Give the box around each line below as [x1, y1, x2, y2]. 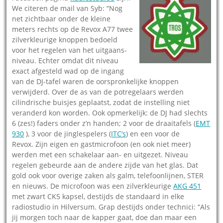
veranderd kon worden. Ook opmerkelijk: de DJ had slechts [12, 108, 208, 117]
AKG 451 [173, 181, 202, 191]
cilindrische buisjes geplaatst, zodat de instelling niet [12, 97, 190, 107]
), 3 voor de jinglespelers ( [24, 128, 111, 138]
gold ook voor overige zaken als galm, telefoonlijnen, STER [12, 170, 204, 180]
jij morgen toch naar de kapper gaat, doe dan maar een [12, 212, 197, 222]
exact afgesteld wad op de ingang [12, 66, 124, 76]
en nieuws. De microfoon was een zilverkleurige [12, 181, 174, 191]
